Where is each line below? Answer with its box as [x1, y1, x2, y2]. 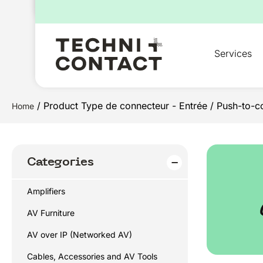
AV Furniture [27, 208, 75, 218]
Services [214, 48, 252, 59]
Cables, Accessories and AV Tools [27, 251, 157, 261]
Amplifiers [27, 186, 65, 196]
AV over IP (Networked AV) [27, 230, 132, 240]
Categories [27, 154, 94, 170]
